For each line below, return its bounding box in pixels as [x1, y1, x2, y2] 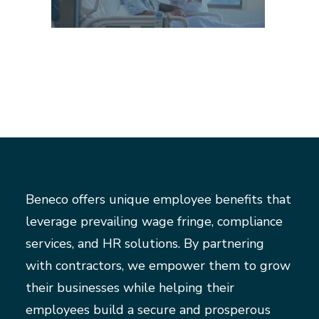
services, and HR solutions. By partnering [26, 235, 264, 252]
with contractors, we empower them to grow [26, 257, 291, 274]
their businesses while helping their [26, 279, 234, 296]
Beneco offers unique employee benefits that [26, 191, 291, 208]
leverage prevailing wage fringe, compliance [26, 213, 283, 230]
